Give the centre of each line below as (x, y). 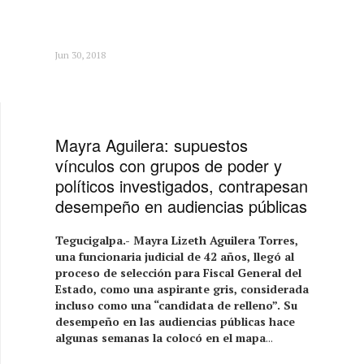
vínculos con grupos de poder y (169, 165)
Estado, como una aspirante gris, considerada (182, 288)
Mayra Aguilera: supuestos (152, 145)
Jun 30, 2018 (80, 54)
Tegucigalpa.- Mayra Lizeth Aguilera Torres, (177, 240)
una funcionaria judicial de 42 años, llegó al (175, 256)
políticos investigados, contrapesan (182, 185)
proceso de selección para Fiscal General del (179, 272)
